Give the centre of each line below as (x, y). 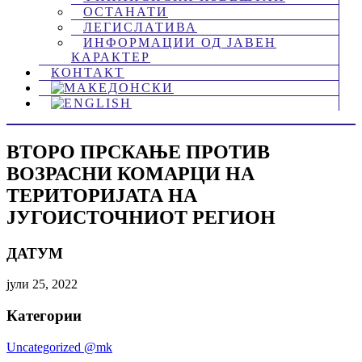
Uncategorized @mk (59, 347)
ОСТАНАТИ (126, 11)
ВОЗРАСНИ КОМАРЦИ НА (130, 173)
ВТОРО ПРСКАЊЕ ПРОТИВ (138, 152)
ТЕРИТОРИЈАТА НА (102, 195)
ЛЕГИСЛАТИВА (140, 27)
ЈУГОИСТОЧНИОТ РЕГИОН (141, 217)
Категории (44, 316)
